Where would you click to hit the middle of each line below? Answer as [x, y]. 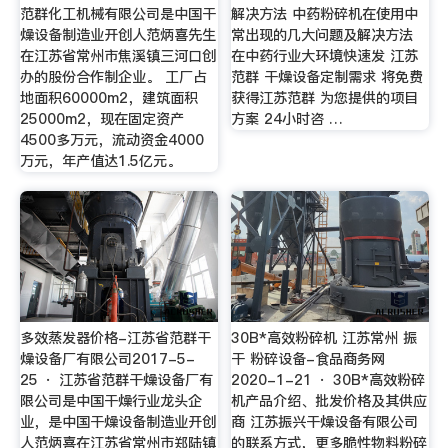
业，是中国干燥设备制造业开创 [117, 422]
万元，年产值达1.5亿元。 [100, 160]
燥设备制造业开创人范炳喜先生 [117, 34]
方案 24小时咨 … [287, 118]
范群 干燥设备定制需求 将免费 [327, 76]
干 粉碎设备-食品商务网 [308, 359]
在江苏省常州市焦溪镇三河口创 [117, 55]
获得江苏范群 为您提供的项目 [325, 97]
